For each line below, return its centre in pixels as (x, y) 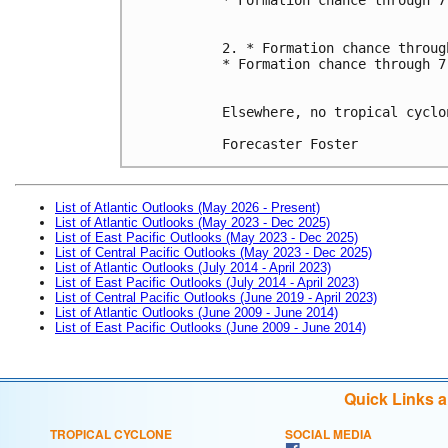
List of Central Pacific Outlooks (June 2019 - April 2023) (216, 297)
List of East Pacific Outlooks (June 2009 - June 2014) (210, 327)
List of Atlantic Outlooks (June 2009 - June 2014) (196, 312)
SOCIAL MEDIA (328, 433)
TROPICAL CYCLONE (111, 433)
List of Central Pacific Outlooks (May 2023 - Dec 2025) (213, 252)
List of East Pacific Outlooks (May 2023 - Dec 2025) (206, 237)
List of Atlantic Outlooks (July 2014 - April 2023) (193, 267)
